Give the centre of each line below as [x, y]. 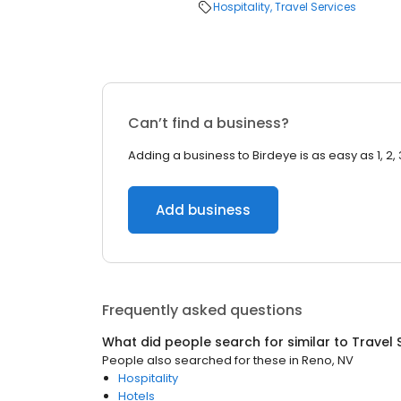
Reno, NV [328, 360]
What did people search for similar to [227, 342]
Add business [203, 210]
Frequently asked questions [202, 310]
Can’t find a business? [209, 123]
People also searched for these [194, 360]
